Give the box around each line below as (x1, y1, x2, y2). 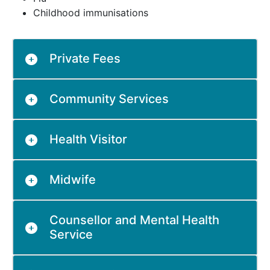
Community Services (49, 92, 169, 107)
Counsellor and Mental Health (49, 213, 219, 228)
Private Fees (49, 51, 121, 66)
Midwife (49, 172, 96, 187)
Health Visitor (49, 132, 127, 147)
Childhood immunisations (33, 7, 148, 19)
